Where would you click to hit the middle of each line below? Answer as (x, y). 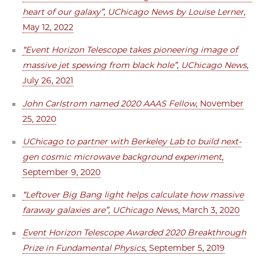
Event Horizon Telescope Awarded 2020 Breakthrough (135, 233)
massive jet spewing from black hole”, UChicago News (135, 65)
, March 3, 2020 (209, 210)
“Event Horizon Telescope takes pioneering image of (130, 50)
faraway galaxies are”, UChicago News (101, 210)
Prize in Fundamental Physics (84, 248)
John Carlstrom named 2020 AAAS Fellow (109, 103)
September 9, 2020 (62, 172)
